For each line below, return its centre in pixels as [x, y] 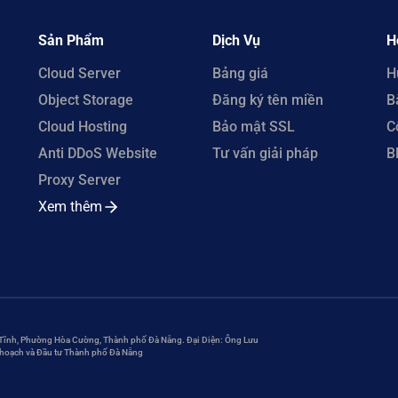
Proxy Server [80, 179]
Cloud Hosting [83, 126]
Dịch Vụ [236, 40]
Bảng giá [240, 73]
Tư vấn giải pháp [265, 153]
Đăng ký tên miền [267, 99]
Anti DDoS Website [98, 153]
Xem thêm [71, 206]
